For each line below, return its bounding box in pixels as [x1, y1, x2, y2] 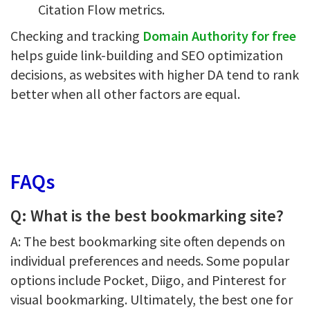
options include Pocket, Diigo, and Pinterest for [10, 271, 286, 289]
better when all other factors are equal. [10, 85, 240, 102]
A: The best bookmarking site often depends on [10, 232, 285, 250]
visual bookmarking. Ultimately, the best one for [10, 291, 293, 308]
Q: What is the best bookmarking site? [10, 205, 284, 226]
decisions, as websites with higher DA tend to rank [10, 66, 299, 83]
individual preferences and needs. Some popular [10, 252, 289, 269]
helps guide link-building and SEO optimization [10, 46, 283, 64]
